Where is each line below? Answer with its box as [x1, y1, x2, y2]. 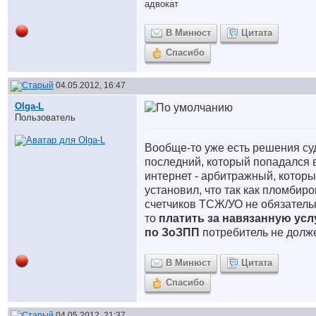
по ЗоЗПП [145, 226, 200, 238]
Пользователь [15, 112, 75, 123]
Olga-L [15, 101, 44, 111]
